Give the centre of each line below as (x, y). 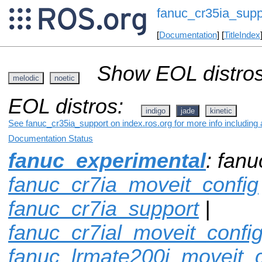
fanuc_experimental (107, 161)
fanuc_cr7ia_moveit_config (133, 185)
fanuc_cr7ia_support (104, 208)
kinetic (221, 111)
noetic (65, 78)
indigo (156, 111)
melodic (26, 78)
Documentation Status (51, 138)
